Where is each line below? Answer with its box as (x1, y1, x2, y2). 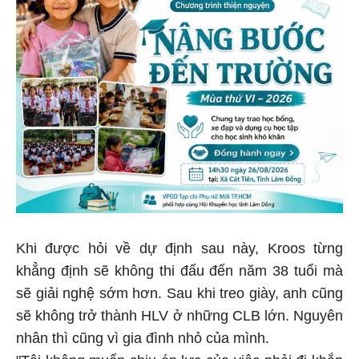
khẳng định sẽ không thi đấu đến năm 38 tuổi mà (16, 260, 343, 276)
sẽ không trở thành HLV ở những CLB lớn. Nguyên (16, 305, 343, 321)
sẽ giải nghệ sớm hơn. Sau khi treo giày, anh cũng (16, 282, 343, 299)
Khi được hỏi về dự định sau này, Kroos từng (16, 237, 343, 254)
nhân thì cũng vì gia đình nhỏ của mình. (16, 327, 269, 344)
